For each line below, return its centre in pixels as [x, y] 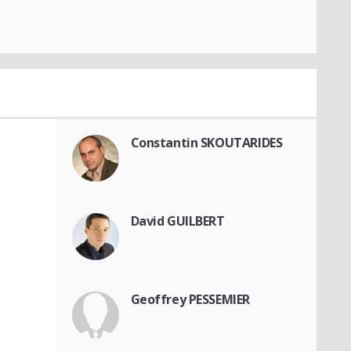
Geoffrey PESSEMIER [190, 300]
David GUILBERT [177, 221]
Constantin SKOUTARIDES [206, 143]
